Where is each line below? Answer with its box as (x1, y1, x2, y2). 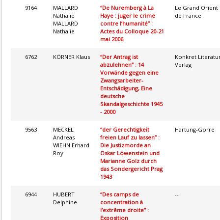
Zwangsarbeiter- (100, 76, 143, 84)
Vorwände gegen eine (100, 68, 159, 76)
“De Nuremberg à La (100, 3, 154, 11)
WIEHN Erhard (53, 141, 90, 149)
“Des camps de (100, 190, 139, 198)
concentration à (100, 198, 143, 206)
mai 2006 (100, 35, 123, 43)
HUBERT (53, 190, 75, 198)
